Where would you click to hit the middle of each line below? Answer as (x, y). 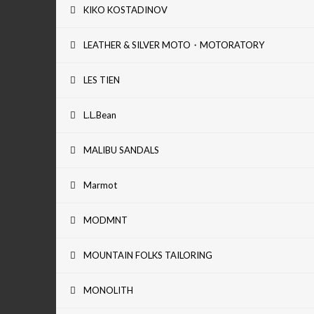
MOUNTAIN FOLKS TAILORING (148, 255)
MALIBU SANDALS (121, 150)
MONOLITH (108, 290)
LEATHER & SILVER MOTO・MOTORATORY (174, 45)
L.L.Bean (100, 115)
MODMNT (105, 220)
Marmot (100, 185)
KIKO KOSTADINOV (125, 9)
